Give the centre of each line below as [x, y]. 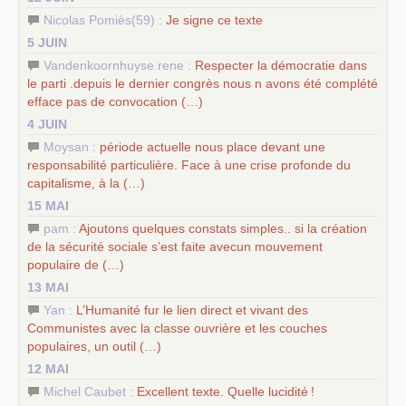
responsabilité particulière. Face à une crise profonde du [189, 164]
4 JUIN [47, 124]
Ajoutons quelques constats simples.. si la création [223, 228]
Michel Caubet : [90, 391]
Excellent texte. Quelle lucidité [222, 391]
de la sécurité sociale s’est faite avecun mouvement [175, 246]
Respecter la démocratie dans [281, 65]
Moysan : [72, 146]
